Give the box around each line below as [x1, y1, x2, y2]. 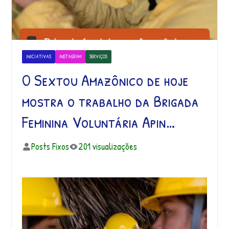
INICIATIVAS [26, 53, 51, 60]
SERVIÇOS [89, 53, 107, 60]
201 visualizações [78, 140, 137, 153]
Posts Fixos [31, 140, 69, 153]
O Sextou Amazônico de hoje [21, 68, 189, 91]
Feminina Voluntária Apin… [21, 110, 176, 133]
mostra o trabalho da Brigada [21, 89, 199, 112]
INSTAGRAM [59, 53, 81, 60]
